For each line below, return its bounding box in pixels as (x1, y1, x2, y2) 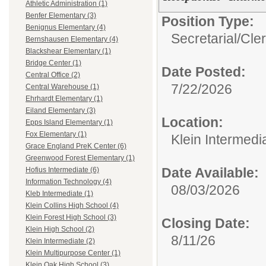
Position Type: (161, 14, 254, 29)
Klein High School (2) (26, 225, 94, 234)
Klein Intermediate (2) (26, 237, 95, 246)
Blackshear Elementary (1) (26, 47, 111, 56)
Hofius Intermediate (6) (26, 166, 99, 175)
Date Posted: (161, 64, 246, 80)
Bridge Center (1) (26, 59, 81, 68)
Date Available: (161, 165, 259, 180)
